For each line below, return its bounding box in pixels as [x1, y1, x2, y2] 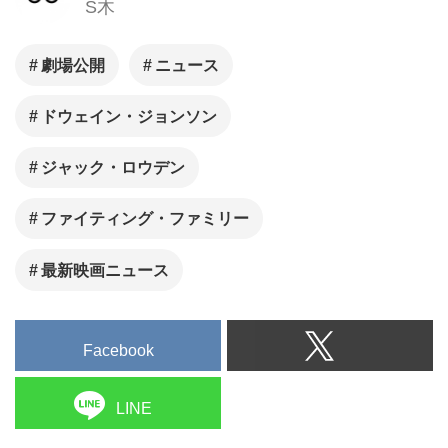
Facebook [82, 341, 154, 359]
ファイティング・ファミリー [41, 210, 250, 228]
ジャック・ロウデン [41, 159, 186, 177]
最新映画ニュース [41, 261, 170, 279]
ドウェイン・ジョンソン [41, 108, 218, 126]
